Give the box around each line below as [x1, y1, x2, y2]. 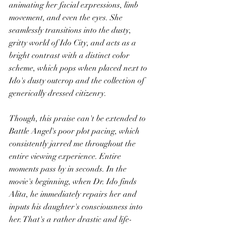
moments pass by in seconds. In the [9, 164, 129, 174]
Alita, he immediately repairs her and [9, 189, 139, 199]
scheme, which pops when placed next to [9, 63, 149, 73]
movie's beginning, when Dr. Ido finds [9, 177, 139, 187]
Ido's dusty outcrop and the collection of [9, 76, 146, 86]
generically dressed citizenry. [9, 88, 106, 98]
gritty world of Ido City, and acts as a [9, 38, 138, 48]
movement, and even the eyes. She [9, 13, 125, 23]
